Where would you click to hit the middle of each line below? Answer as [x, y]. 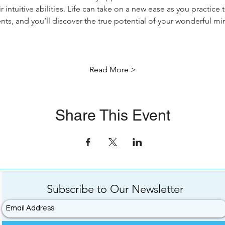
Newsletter [156, 189]
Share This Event [113, 115]
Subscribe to [78, 189]
